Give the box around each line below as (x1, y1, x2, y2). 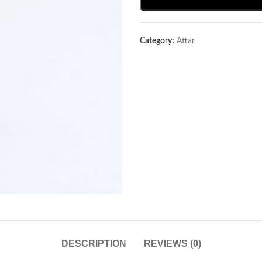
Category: (140, 37, 174, 45)
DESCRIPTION (61, 239, 126, 249)
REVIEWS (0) (143, 239, 201, 249)
